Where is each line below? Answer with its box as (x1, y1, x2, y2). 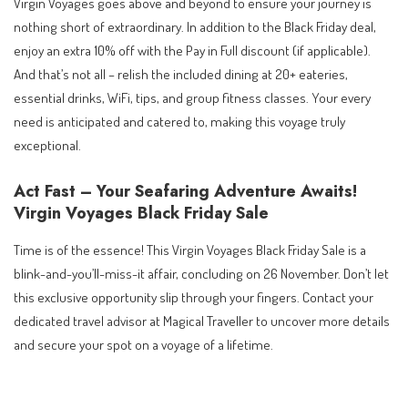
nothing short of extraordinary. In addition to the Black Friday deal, (14, 17, 376, 36)
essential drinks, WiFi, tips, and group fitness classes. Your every (14, 88, 371, 107)
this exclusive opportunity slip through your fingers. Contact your (14, 288, 373, 307)
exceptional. (14, 136, 81, 155)
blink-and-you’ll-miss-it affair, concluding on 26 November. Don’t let (14, 264, 389, 283)
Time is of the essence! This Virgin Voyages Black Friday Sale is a (14, 240, 366, 260)
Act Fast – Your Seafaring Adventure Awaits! (14, 178, 357, 203)
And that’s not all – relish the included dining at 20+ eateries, (14, 65, 348, 84)
